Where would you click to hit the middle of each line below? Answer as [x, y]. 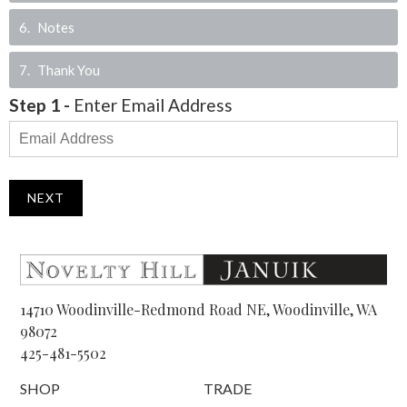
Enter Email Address [153, 105]
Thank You [69, 70]
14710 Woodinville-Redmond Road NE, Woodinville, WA [199, 309]
